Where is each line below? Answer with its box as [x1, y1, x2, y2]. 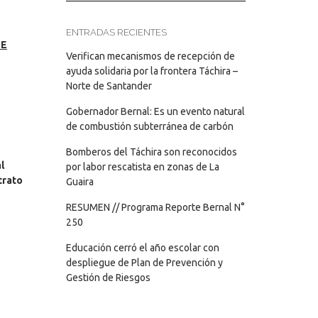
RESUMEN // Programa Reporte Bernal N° [65, 202, 245, 213]
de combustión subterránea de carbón [65, 121, 234, 132]
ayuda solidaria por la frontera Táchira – [65, 65, 238, 77]
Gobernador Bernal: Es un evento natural [65, 106, 245, 117]
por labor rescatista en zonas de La [65, 161, 219, 172]
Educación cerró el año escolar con [65, 242, 219, 253]
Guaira [65, 176, 94, 187]
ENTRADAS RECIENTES [65, 27, 167, 38]
